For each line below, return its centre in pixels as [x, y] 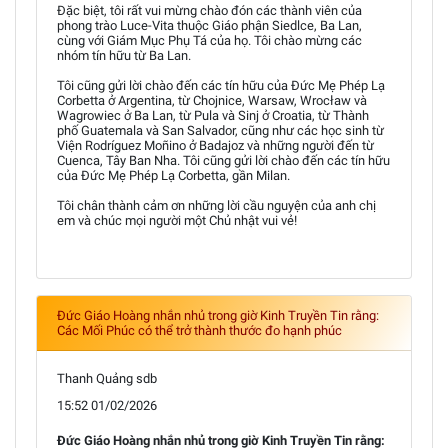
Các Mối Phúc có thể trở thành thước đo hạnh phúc [199, 330]
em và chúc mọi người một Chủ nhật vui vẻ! [177, 220]
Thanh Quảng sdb [107, 378]
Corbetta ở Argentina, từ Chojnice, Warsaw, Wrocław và [212, 100]
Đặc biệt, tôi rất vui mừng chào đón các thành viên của [209, 10]
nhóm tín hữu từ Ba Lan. [124, 55]
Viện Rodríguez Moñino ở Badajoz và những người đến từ [215, 145]
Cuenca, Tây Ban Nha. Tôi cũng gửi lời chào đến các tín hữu [223, 160]
